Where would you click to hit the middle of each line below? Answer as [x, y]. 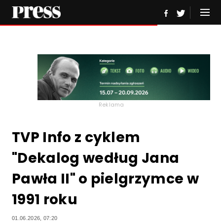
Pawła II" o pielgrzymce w [106, 179]
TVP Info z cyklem [76, 138]
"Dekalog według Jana [96, 158]
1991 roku [45, 200]
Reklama [111, 105]
